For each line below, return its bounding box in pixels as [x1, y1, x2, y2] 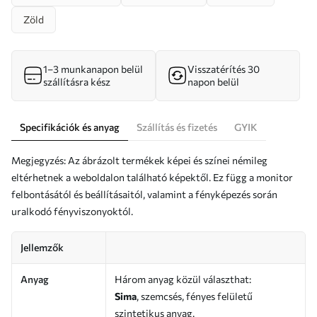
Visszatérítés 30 [188, 63, 260, 75]
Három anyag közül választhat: [115, 273, 251, 285]
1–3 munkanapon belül [43, 63, 143, 75]
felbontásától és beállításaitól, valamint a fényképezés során [11, 188, 277, 200]
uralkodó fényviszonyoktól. [11, 205, 133, 217]
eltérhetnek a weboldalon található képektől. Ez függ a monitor [11, 171, 293, 183]
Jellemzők [21, 241, 64, 253]
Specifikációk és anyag [20, 121, 120, 133]
